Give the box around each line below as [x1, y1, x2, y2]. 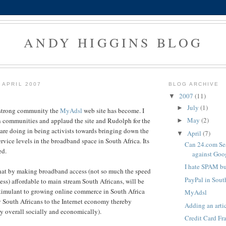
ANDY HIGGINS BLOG [24, 34, 203, 51]
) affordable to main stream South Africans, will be [8, 177, 144, 186]
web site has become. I [82, 106, 144, 116]
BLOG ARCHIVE [168, 81, 219, 87]
